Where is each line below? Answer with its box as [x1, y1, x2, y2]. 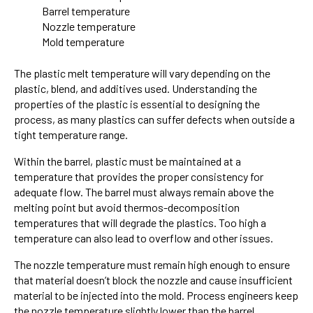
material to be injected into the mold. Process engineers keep [14, 288, 298, 302]
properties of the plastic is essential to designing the [14, 96, 260, 110]
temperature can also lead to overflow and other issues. [14, 231, 273, 245]
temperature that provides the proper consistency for [14, 169, 263, 183]
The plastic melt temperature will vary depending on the [14, 66, 270, 80]
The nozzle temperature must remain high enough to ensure [14, 257, 290, 271]
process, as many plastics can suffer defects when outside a [14, 112, 295, 126]
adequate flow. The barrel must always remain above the [14, 184, 274, 198]
